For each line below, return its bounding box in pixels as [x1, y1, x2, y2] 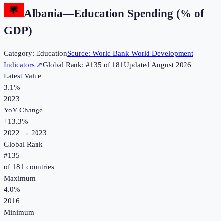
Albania [24, 7, 63, 20]
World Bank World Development [92, 49, 193, 58]
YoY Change [4, 106, 43, 114]
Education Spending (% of [74, 7, 204, 20]
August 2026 [151, 61, 191, 69]
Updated [124, 61, 151, 69]
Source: [67, 49, 92, 58]
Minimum [4, 208, 34, 217]
